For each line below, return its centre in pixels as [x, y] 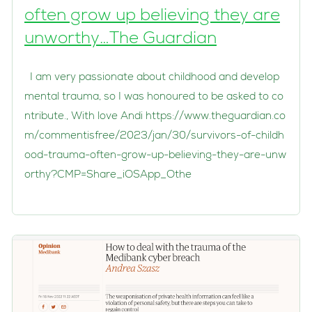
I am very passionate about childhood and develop [152, 78]
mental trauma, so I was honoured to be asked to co [154, 97]
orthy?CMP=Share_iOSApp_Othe [114, 175]
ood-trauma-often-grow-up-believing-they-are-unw [155, 156]
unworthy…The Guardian [120, 39]
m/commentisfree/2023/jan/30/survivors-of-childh [154, 136]
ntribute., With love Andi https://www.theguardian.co [155, 117]
